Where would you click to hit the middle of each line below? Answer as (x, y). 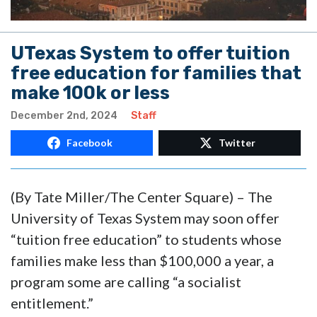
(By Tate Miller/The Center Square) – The (142, 197)
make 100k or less (90, 93)
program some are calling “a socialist (126, 282)
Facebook (89, 143)
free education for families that (156, 73)
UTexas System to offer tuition (150, 53)
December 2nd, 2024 (64, 116)
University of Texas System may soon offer (145, 218)
